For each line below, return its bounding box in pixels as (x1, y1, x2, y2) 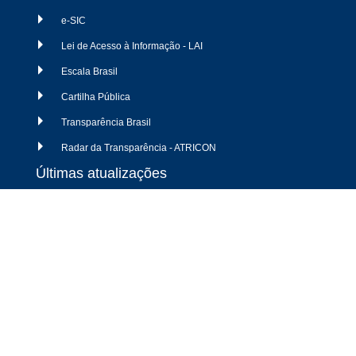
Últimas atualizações (36, 165, 167, 182)
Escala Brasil (61, 66, 118, 78)
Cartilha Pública (61, 91, 130, 103)
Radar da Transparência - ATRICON (61, 142, 216, 154)
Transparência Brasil (61, 117, 151, 129)
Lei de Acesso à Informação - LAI (61, 41, 203, 52)
